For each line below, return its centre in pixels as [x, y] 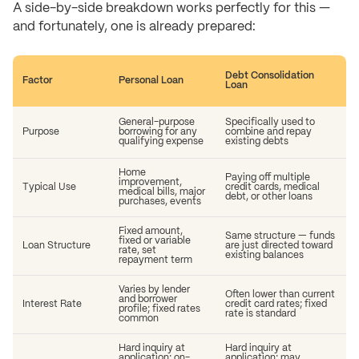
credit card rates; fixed [276, 305]
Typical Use [49, 188]
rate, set [137, 251]
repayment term [155, 260]
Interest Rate [52, 305]
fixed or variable [155, 241]
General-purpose [157, 123]
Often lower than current [280, 295]
